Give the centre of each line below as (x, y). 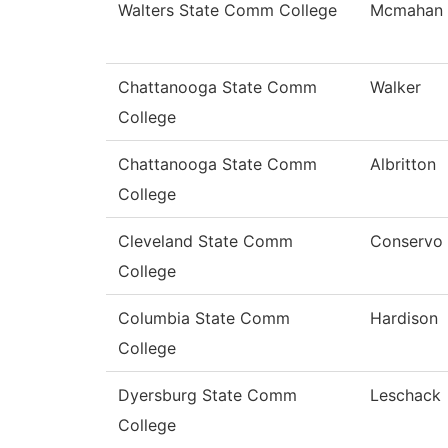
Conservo (406, 241)
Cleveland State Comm (205, 241)
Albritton (403, 164)
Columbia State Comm (204, 318)
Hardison (404, 318)
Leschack (405, 395)
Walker (395, 87)
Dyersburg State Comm (207, 395)
